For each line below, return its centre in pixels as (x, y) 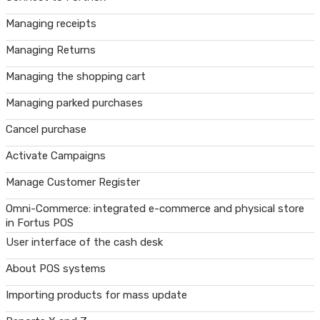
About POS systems (56, 268)
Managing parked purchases (74, 102)
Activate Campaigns (56, 155)
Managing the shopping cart (76, 76)
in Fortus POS (40, 222)
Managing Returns (51, 50)
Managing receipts (51, 23)
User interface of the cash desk (84, 242)
